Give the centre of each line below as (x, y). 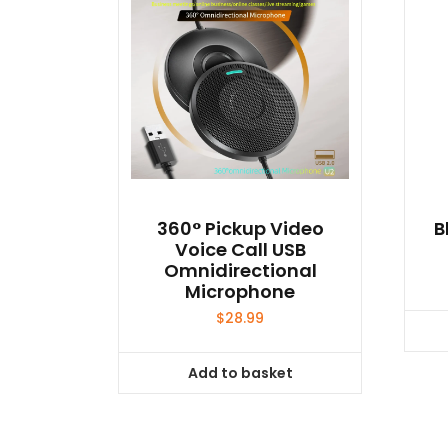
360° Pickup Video (240, 229)
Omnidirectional (240, 271)
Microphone (240, 292)
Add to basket (240, 372)
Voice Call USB (240, 250)
